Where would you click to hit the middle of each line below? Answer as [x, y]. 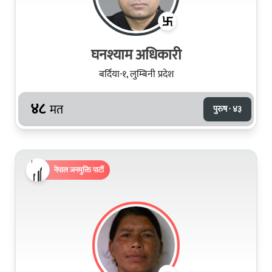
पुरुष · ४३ [227, 109]
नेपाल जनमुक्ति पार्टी [79, 170]
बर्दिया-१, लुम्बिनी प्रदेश [136, 74]
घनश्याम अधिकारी [136, 55]
